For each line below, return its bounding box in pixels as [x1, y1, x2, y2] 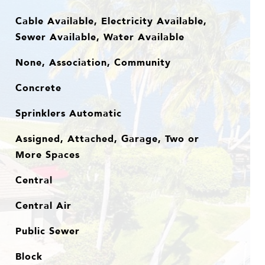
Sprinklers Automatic [15, 105, 122, 121]
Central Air [15, 198, 72, 213]
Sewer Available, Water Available [15, 29, 185, 44]
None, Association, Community [15, 54, 171, 70]
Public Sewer [15, 223, 80, 238]
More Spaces [15, 147, 80, 162]
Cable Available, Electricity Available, [15, 13, 207, 28]
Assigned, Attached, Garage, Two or [15, 131, 199, 146]
